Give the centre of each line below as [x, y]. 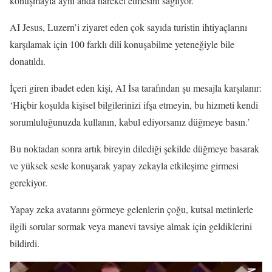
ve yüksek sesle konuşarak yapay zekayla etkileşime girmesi [124, 166]
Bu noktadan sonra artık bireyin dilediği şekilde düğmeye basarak [134, 149]
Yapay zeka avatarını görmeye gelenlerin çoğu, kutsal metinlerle [131, 209]
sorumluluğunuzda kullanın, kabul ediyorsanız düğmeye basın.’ [130, 122]
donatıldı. [29, 61]
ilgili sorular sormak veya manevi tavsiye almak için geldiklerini [131, 226]
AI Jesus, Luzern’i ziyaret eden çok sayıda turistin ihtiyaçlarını [128, 27]
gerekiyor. [29, 183]
